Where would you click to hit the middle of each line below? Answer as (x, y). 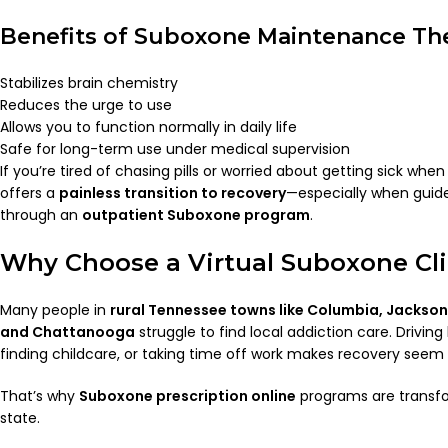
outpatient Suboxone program (196, 215)
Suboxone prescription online (187, 396)
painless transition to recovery (172, 193)
